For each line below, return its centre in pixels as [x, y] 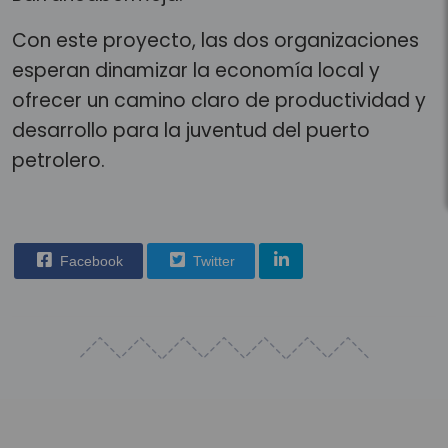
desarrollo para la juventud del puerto [191, 130]
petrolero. [58, 160]
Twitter [212, 260]
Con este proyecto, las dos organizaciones [215, 40]
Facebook [89, 260]
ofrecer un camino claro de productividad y [219, 100]
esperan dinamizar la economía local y [196, 70]
